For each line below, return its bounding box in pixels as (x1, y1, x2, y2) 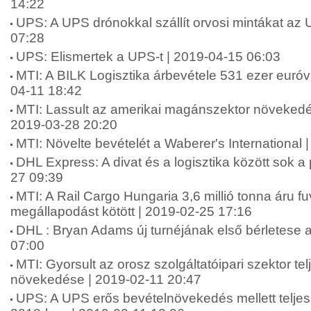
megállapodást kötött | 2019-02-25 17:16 (10, 204, 252, 219)
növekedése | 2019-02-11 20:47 (10, 272, 201, 287)
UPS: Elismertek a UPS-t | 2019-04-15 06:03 (16, 49, 280, 64)
